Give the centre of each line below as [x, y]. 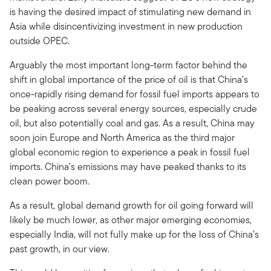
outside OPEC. [40, 41]
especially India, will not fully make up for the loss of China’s [134, 235]
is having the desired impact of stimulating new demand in [130, 12]
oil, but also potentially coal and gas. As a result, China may [132, 123]
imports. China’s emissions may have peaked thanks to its [128, 167]
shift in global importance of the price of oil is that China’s [129, 80]
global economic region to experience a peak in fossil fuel [130, 152]
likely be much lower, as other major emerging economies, [131, 220]
